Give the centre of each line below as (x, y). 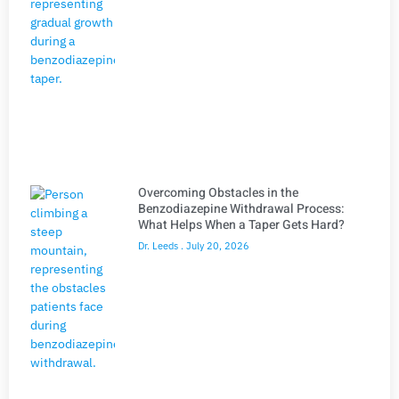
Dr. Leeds (159, 246)
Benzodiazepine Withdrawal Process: (241, 209)
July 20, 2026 (216, 246)
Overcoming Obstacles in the (218, 193)
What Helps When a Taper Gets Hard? (241, 225)
